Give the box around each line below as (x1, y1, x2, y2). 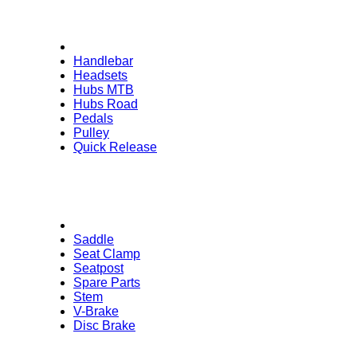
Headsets (73, 69, 127, 83)
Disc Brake (73, 319, 135, 333)
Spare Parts (73, 276, 140, 290)
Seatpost (73, 261, 124, 276)
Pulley (73, 126, 109, 140)
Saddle (73, 233, 114, 247)
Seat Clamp (73, 247, 140, 261)
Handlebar (73, 54, 133, 69)
